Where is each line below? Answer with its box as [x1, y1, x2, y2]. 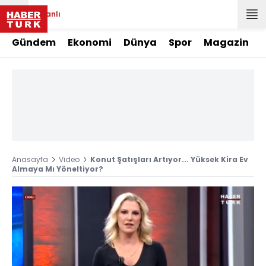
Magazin [204, 36, 249, 49]
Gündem [12, 36, 56, 49]
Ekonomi [68, 36, 112, 49]
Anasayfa [12, 154, 48, 164]
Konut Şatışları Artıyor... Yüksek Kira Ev [90, 154, 248, 164]
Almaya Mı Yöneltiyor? [12, 164, 103, 174]
